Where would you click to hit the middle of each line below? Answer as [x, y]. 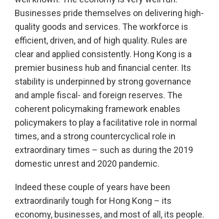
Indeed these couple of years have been [92, 187]
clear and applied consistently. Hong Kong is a [103, 54]
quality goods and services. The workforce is [101, 27]
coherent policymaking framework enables [98, 109]
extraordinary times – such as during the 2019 [104, 150]
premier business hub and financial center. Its [103, 68]
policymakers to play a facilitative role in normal [106, 123]
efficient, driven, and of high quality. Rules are [101, 41]
